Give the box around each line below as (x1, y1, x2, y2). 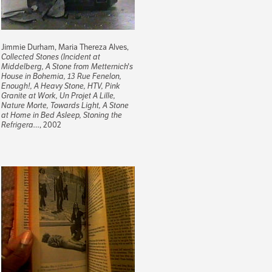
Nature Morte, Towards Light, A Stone (1, 100, 129, 110)
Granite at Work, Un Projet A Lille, (1, 90, 115, 101)
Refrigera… (1, 119, 39, 130)
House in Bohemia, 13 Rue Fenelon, (1, 70, 121, 81)
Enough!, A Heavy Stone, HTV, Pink (1, 80, 120, 91)
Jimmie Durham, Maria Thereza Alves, (1, 41, 129, 52)
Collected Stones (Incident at (1, 51, 100, 62)
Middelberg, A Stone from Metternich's (1, 61, 133, 72)
